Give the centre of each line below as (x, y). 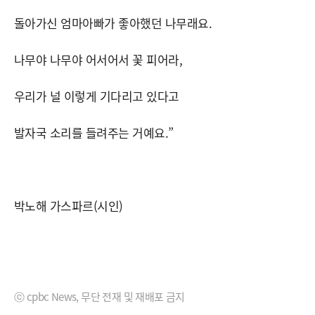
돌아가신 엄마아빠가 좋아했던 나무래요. (113, 22)
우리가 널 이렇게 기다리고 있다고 (97, 96)
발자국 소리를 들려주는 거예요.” (94, 132)
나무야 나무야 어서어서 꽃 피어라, (98, 59)
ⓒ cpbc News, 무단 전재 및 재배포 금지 (99, 296)
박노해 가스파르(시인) (69, 205)
